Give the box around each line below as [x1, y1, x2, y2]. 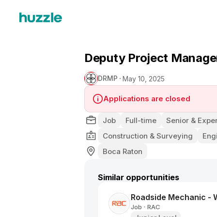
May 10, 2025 [123, 74, 165, 83]
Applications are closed [103, 94, 190, 103]
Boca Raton [103, 146, 142, 156]
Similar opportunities [98, 172, 179, 182]
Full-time [125, 115, 156, 125]
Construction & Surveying [103, 131, 193, 140]
